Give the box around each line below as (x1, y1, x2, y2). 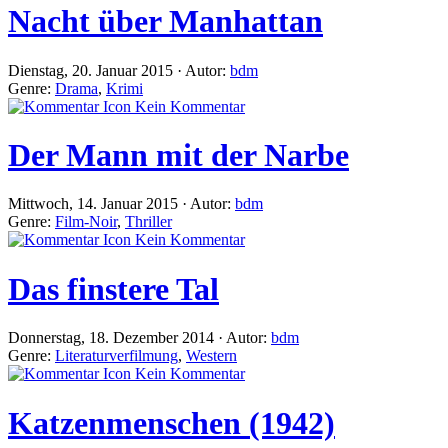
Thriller (125, 213, 172, 231)
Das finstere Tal (8, 270, 219, 307)
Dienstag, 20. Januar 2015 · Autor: (8, 61, 230, 79)
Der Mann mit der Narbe (8, 136, 349, 173)
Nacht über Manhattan (8, 3, 323, 40)
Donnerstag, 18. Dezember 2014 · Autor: (8, 329, 271, 347)
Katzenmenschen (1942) (8, 404, 335, 441)
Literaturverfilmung (55, 347, 178, 365)
